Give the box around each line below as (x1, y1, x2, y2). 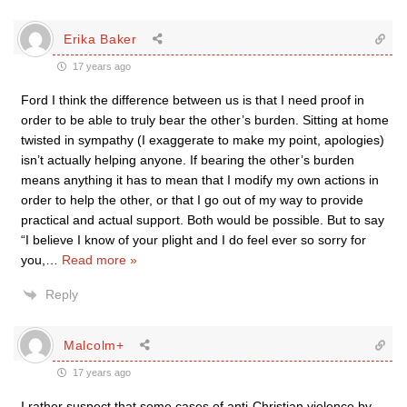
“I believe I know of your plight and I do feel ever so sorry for (21, 233, 366, 247)
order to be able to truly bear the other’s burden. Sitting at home (21, 113, 389, 127)
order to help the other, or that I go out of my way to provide (21, 193, 363, 207)
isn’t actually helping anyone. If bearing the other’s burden (21, 153, 354, 167)
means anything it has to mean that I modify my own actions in (21, 173, 379, 187)
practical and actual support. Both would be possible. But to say (21, 213, 384, 227)
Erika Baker (64, 31, 137, 46)
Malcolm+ (64, 337, 124, 352)
